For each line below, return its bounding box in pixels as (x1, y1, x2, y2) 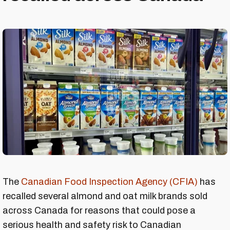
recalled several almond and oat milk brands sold (3, 191, 207, 202)
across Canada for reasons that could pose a (3, 205, 196, 216)
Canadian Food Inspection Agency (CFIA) (21, 177, 198, 187)
